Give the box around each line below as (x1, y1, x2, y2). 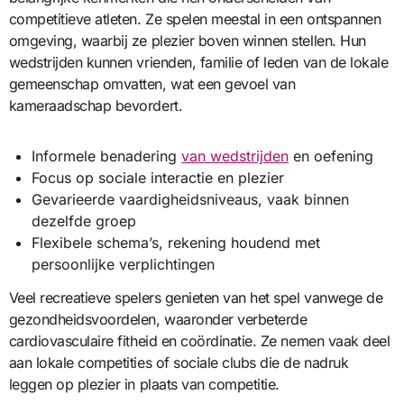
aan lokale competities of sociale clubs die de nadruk (8, 353, 349, 372)
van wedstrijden (181, 147, 289, 166)
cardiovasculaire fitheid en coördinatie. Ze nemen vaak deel (8, 332, 390, 351)
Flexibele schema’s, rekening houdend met (32, 234, 321, 252)
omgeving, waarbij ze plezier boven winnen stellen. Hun (8, 32, 366, 50)
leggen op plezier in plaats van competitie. (8, 375, 280, 394)
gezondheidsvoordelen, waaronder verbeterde (8, 310, 308, 329)
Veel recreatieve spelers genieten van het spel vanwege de (8, 289, 383, 308)
